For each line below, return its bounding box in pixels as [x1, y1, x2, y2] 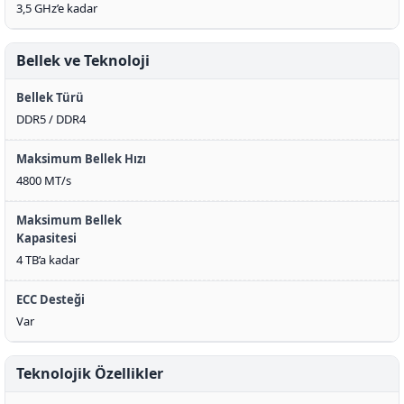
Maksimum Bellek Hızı [16, 151, 146, 167]
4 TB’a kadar [16, 252, 79, 268]
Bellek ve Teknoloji [16, 50, 150, 70]
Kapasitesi [16, 230, 77, 246]
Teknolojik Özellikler [16, 363, 163, 383]
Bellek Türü [16, 89, 84, 106]
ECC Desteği [16, 291, 85, 308]
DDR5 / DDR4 [16, 111, 86, 127]
